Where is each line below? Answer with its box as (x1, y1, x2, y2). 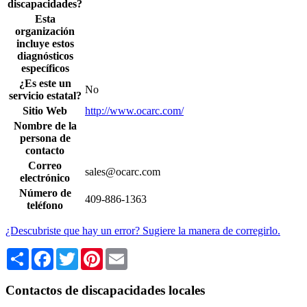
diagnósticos (16, 50, 73, 62)
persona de (19, 132, 71, 145)
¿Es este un (19, 77, 71, 90)
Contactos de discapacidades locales (5, 283, 205, 298)
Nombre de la (13, 120, 77, 132)
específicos (21, 62, 69, 75)
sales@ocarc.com (85, 166, 160, 178)
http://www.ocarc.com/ (85, 105, 184, 117)
